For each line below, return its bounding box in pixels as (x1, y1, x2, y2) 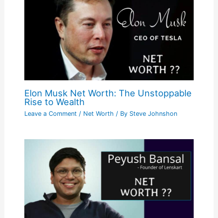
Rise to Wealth (24, 96, 85, 107)
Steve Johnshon (129, 110, 177, 118)
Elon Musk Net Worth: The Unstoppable (24, 87, 192, 98)
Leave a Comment (24, 110, 77, 118)
